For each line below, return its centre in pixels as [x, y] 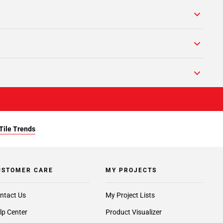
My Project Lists [130, 195]
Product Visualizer [133, 212]
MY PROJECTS [131, 170]
